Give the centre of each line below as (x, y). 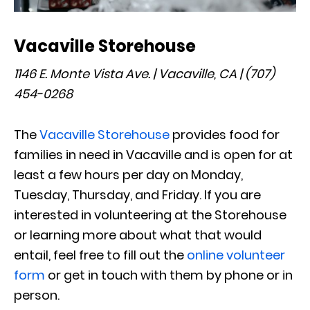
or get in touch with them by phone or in (169, 275)
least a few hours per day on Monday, (128, 174)
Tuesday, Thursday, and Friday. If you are (137, 194)
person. (37, 295)
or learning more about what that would (138, 235)
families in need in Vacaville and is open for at (153, 154)
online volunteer (236, 255)
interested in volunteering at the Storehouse (150, 215)
